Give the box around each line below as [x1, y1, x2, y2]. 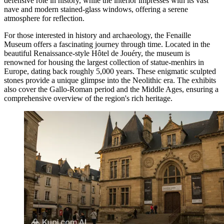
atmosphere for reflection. [4, 14, 84, 23]
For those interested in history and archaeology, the [4, 31, 166, 40]
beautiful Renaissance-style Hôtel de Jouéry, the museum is [4, 49, 190, 58]
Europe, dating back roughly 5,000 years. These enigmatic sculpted [4, 67, 216, 76]
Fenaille [166, 31, 191, 40]
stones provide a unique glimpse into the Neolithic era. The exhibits [4, 76, 216, 85]
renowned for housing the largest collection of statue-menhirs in [4, 58, 204, 67]
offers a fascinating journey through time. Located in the [31, 40, 210, 49]
